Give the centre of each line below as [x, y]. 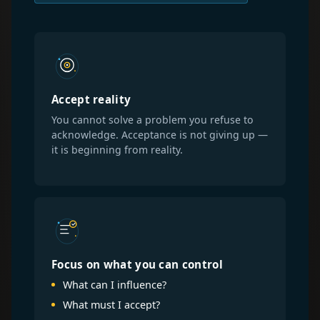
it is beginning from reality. [117, 150]
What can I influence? [115, 285]
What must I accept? [111, 304]
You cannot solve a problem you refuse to [152, 120]
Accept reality [91, 100]
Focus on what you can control [137, 265]
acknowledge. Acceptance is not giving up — [160, 135]
